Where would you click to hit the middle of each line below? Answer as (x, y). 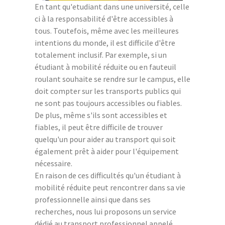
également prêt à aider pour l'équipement (107, 151)
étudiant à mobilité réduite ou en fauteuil (105, 67)
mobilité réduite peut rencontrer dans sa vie (110, 187)
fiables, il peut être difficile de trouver (99, 127)
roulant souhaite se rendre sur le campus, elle (113, 79)
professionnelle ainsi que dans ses (93, 199)
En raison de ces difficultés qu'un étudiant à (108, 175)
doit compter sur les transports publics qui (108, 91)
